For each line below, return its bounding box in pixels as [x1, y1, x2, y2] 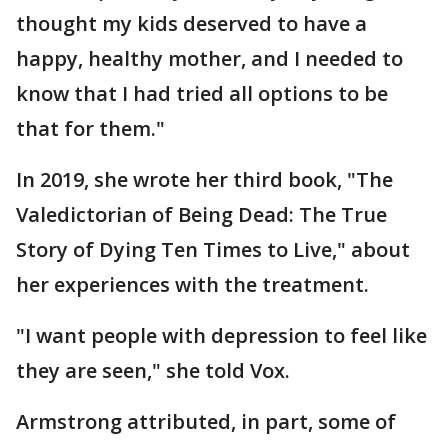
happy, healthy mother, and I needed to [16, 45, 403, 73]
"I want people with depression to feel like [16, 322, 427, 350]
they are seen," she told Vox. [16, 357, 290, 385]
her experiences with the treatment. [16, 271, 369, 299]
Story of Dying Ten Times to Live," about [16, 236, 410, 264]
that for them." [16, 115, 165, 143]
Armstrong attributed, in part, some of [16, 408, 396, 436]
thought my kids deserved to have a [16, 10, 367, 38]
